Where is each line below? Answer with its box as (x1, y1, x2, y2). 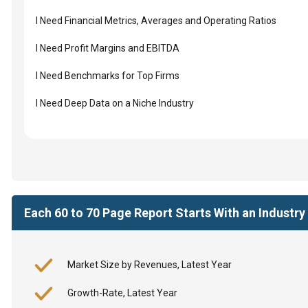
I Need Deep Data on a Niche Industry (36, 98, 194, 109)
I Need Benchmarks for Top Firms (36, 70, 179, 81)
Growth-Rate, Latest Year (67, 287, 177, 298)
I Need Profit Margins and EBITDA (36, 43, 179, 54)
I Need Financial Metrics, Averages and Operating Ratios (36, 15, 276, 26)
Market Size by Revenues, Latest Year (67, 259, 232, 270)
